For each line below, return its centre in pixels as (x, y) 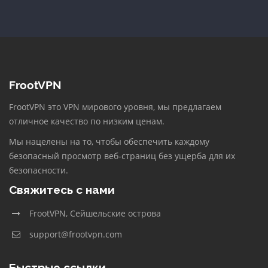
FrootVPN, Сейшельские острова (95, 213)
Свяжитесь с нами (62, 190)
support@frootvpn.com (76, 234)
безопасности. (39, 170)
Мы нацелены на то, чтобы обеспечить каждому (109, 141)
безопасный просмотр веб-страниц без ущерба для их (122, 156)
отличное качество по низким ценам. (87, 121)
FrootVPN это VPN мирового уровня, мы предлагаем (115, 107)
